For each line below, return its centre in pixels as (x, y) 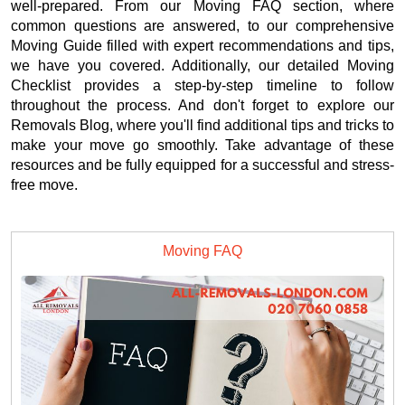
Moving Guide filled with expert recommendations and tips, (202, 45)
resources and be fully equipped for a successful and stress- (202, 165)
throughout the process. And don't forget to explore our (202, 105)
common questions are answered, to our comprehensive (202, 25)
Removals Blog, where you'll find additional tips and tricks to (202, 125)
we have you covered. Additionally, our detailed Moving (202, 65)
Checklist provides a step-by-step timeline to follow (202, 85)
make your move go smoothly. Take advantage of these (202, 145)
